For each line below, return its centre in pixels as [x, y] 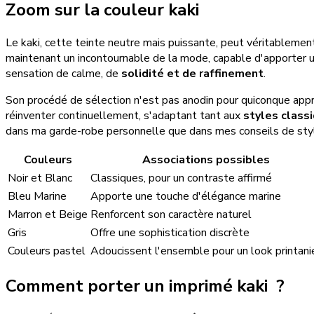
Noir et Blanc [40, 178]
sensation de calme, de [63, 73]
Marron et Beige [48, 214]
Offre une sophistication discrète [170, 232]
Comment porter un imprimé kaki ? [145, 286]
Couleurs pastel [47, 251]
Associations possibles [206, 159]
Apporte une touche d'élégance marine [186, 196]
